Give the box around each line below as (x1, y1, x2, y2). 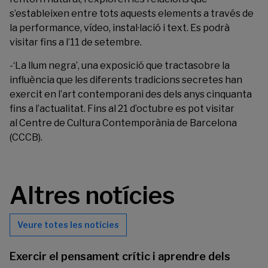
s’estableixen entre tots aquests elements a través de (10, 8, 254, 20)
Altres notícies (10, 181, 175, 211)
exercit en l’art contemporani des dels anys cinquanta (10, 89, 252, 100)
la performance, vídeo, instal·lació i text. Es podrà (10, 22, 230, 34)
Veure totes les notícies (17, 220, 119, 230)
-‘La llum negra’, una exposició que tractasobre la (10, 60, 230, 72)
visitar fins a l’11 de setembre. (10, 36, 142, 48)
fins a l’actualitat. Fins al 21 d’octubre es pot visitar (10, 103, 234, 115)
